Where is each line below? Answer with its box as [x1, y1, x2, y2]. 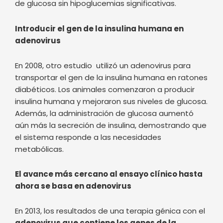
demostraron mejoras [114, 167, 198, 178]
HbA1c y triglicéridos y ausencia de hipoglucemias [15, 191, 198, 202]
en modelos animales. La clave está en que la [15, 203, 184, 214]
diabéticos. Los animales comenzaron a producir [15, 21, 195, 32]
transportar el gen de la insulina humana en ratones [15, 9, 208, 20]
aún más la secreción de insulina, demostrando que [15, 57, 207, 68]
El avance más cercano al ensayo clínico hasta [15, 106, 203, 117]
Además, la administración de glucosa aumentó [15, 45, 194, 56]
